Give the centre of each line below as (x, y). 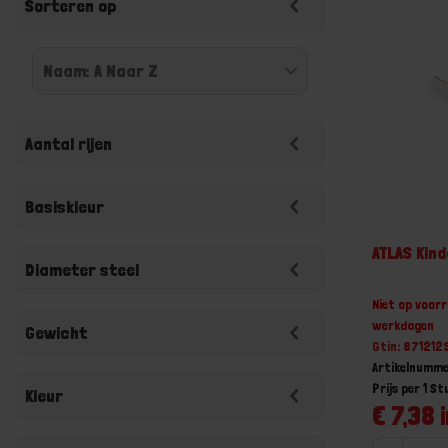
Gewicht (56, 332)
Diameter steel (82, 269)
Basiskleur (64, 206)
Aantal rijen (68, 143)
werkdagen (403, 324)
